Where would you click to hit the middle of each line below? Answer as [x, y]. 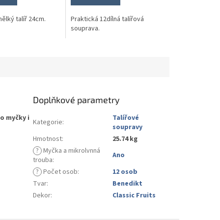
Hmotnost [48, 139]
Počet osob [60, 172]
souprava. [85, 28]
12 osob [125, 172]
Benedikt [128, 183]
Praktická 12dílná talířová [108, 19]
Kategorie [48, 122]
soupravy [128, 127]
